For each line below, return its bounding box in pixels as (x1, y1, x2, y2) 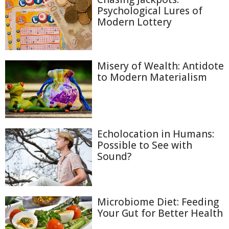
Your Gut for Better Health (97, 207, 223, 220)
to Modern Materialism (97, 70, 207, 84)
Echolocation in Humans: (97, 127, 214, 141)
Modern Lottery (97, 15, 172, 29)
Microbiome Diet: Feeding (97, 195, 219, 209)
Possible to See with (97, 138, 192, 152)
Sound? (97, 149, 131, 163)
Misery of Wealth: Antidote (97, 59, 224, 73)
